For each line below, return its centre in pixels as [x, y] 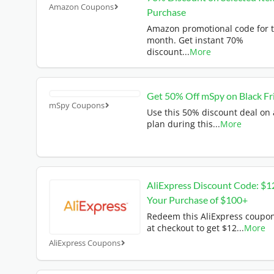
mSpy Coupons [77, 105]
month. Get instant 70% [195, 40]
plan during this [180, 124]
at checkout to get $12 [192, 228]
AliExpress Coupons [85, 243]
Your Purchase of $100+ [197, 199]
